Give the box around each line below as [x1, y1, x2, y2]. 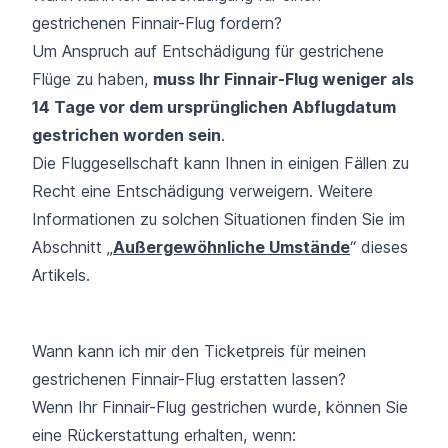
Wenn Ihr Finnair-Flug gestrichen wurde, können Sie [32, 396, 408, 417]
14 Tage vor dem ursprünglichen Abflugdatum [32, 96, 396, 117]
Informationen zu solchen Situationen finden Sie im [32, 208, 405, 229]
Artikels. [32, 264, 90, 285]
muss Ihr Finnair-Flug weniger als [153, 68, 414, 89]
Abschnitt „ [32, 236, 113, 257]
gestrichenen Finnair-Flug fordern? [32, 12, 282, 33]
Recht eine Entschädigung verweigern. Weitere [32, 180, 373, 201]
